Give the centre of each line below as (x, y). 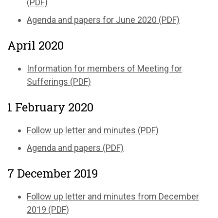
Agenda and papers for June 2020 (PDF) (103, 19)
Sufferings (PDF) (59, 81)
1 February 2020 (50, 107)
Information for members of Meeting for (104, 68)
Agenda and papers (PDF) (75, 147)
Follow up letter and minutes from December (113, 196)
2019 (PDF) (48, 209)
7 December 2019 (53, 173)
